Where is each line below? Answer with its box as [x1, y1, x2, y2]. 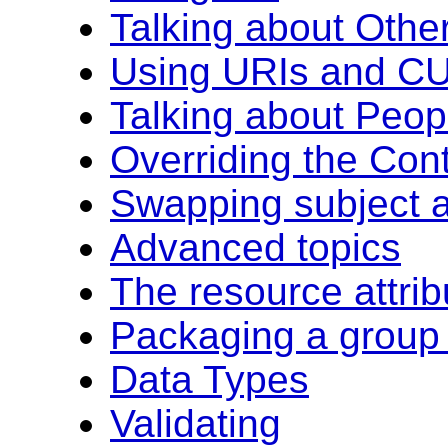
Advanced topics [110, 225, 401, 269]
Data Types [110, 357, 309, 401]
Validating [110, 401, 281, 445]
